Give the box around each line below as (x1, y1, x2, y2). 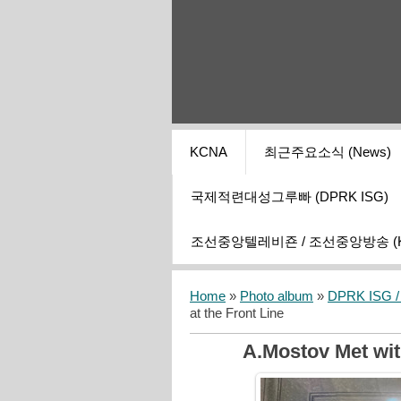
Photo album (240, 289, 313, 304)
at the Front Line (190, 306, 284, 321)
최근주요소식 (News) (264, 145, 391, 160)
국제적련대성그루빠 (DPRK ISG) (191, 190, 388, 205)
